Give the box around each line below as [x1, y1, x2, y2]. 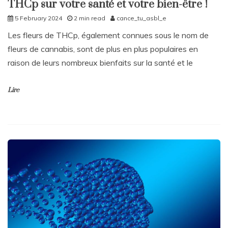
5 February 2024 [15, 14, 62, 22]
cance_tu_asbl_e [117, 14, 166, 22]
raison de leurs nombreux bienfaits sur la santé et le [8, 58, 193, 68]
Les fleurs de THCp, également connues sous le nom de [8, 30, 209, 41]
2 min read [74, 14, 105, 22]
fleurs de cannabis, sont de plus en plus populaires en [8, 44, 198, 54]
